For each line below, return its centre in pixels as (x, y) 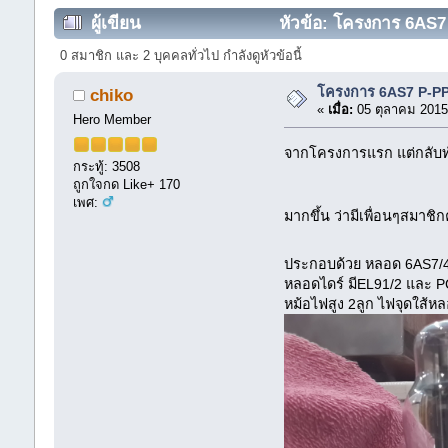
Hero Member (112, 120)
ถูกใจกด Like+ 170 (127, 184)
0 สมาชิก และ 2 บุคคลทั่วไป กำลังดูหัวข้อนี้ (181, 56)
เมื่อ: (341, 109)
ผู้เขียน (116, 22)
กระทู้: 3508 (107, 166)
